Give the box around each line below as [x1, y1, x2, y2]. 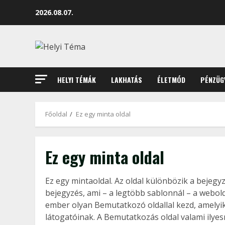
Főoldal [45, 109, 67, 119]
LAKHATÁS [111, 74, 142, 85]
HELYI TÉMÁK [57, 74, 96, 85]
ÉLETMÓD [157, 74, 185, 85]
